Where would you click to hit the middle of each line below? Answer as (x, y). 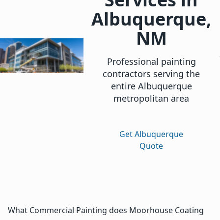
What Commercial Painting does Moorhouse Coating (106, 210)
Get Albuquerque (151, 134)
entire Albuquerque (151, 86)
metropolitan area (151, 98)
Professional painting (151, 62)
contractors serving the (151, 74)
